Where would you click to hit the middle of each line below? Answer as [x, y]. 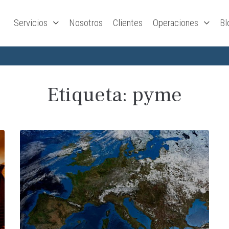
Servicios [31, 22]
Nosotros [86, 22]
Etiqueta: [90, 95]
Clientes [128, 22]
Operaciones [176, 22]
